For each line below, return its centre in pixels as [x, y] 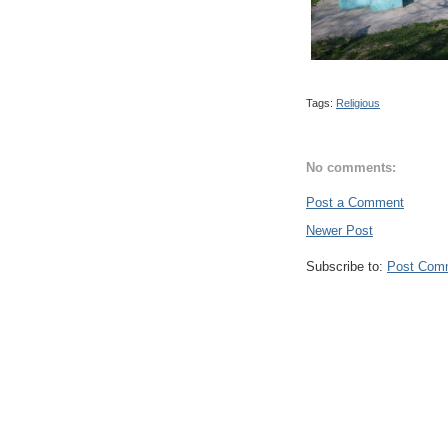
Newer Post [339, 230]
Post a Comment [355, 202]
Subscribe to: [346, 266]
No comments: [351, 168]
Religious [358, 102]
